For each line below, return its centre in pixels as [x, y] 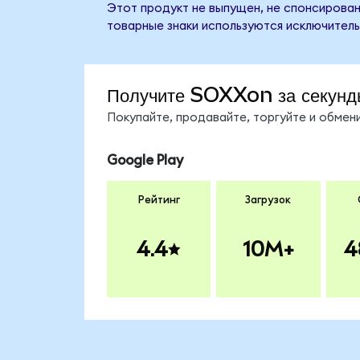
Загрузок [268, 200]
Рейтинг [159, 200]
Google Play [145, 161]
